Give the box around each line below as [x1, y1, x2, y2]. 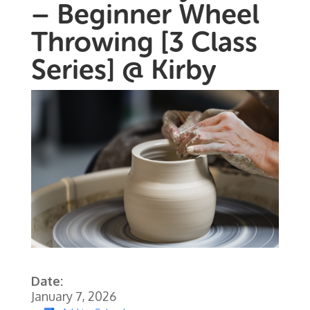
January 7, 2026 [30, 289, 116, 304]
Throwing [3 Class [30, 24, 257, 58]
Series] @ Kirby [30, 52, 217, 86]
